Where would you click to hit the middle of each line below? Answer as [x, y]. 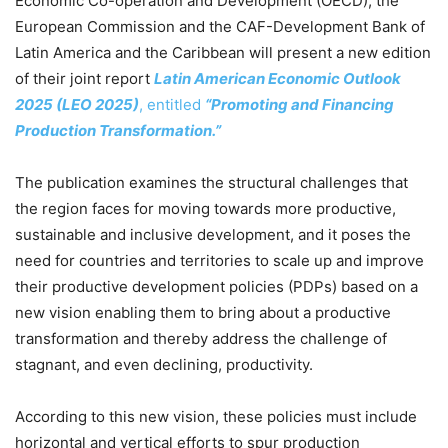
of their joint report [84, 78]
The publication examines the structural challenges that [211, 182]
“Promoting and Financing [299, 104]
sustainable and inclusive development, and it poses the [213, 234]
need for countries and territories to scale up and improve [219, 260]
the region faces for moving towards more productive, [205, 208]
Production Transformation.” [118, 130]
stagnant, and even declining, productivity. [164, 364]
